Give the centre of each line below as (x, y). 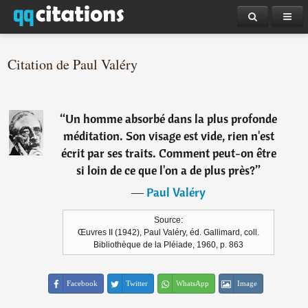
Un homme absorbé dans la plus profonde (172, 119)
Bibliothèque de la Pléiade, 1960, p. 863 (169, 245)
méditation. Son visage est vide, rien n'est (168, 136)
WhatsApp (193, 283)
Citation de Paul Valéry (73, 64)
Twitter (137, 283)
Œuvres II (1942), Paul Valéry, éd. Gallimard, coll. (169, 232)
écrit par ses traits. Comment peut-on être (168, 153)
